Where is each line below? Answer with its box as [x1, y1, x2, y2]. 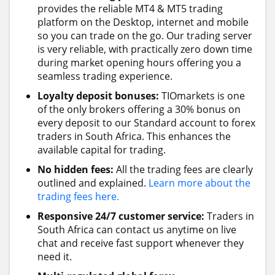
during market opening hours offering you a [37, 56, 241, 69]
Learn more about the [149, 176, 250, 190]
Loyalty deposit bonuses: [37, 89, 159, 103]
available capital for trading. [37, 143, 166, 157]
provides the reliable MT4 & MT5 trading [37, 2, 223, 15]
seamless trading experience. [37, 69, 172, 83]
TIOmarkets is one [161, 89, 245, 103]
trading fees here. [37, 190, 119, 203]
